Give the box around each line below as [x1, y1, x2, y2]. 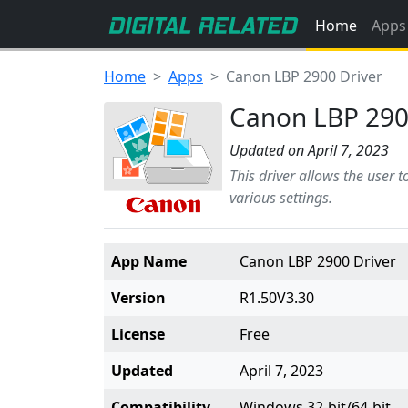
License [111, 324, 165, 344]
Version [111, 288, 166, 308]
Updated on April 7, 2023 [229, 140, 389, 160]
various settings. [229, 188, 332, 208]
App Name [111, 251, 187, 271]
